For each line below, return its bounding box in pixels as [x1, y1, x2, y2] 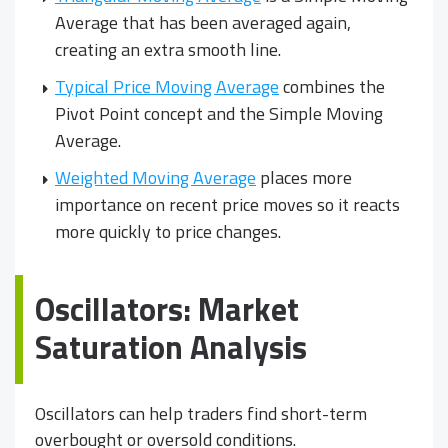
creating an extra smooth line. [55, 35, 281, 63]
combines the [279, 72, 385, 100]
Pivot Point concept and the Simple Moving [55, 99, 383, 127]
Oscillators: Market [35, 284, 299, 333]
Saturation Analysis [35, 322, 307, 371]
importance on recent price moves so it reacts [55, 190, 400, 218]
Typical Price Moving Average [55, 72, 279, 100]
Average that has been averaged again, [55, 8, 351, 36]
